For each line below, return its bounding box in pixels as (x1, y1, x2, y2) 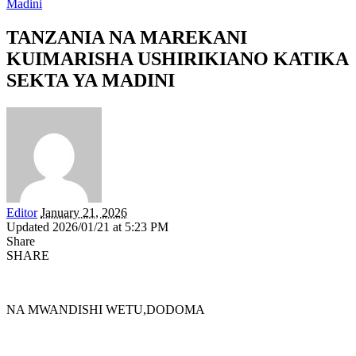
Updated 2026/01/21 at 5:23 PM (6, 219, 168, 234)
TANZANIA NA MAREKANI (6, 26, 247, 48)
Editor (6, 205, 37, 219)
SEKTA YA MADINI (6, 69, 175, 91)
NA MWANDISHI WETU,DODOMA (6, 302, 205, 316)
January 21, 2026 (41, 205, 127, 219)
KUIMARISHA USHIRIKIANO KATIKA (6, 48, 348, 69)
